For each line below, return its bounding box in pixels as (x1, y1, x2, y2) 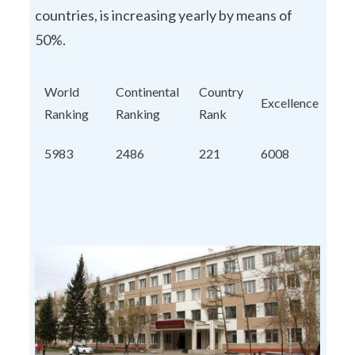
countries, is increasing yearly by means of (35, 6, 292, 24)
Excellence (261, 94, 319, 110)
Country (199, 83, 243, 99)
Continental (116, 83, 179, 99)
